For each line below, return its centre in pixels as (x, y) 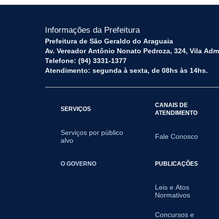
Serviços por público (92, 132)
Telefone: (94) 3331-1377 (86, 61)
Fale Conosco (177, 136)
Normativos (173, 195)
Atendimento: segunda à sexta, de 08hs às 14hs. (126, 70)
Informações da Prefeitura (92, 30)
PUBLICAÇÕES (177, 164)
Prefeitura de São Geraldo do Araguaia (109, 41)
